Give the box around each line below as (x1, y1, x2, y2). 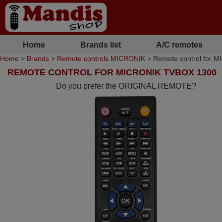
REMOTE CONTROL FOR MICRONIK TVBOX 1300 (7, 67, 217, 77)
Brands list (80, 40, 121, 49)
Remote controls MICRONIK (57, 55, 145, 62)
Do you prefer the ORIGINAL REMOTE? (56, 82, 197, 90)
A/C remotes (156, 40, 203, 49)
